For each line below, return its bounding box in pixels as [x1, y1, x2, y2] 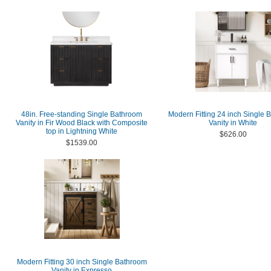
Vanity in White [209, 119, 257, 127]
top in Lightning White [46, 127, 117, 135]
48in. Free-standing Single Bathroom [21, 110, 142, 119]
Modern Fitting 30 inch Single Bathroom [16, 258, 147, 266]
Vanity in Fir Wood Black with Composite [16, 119, 148, 127]
